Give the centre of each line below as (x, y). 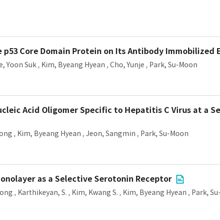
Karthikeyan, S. (42, 192)
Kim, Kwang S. (95, 192)
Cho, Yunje (127, 65)
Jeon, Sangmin (111, 134)
